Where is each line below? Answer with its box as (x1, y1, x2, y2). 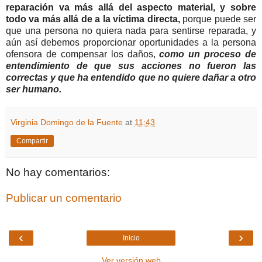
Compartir (16, 137, 48, 146)
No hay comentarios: (6, 166, 110, 179)
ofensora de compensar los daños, (6, 49, 160, 60)
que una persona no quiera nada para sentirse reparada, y (6, 26, 256, 36)
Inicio (122, 234, 140, 243)
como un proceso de (159, 49, 256, 60)
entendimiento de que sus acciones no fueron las (6, 61, 256, 71)
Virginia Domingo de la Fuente (11, 118, 123, 127)
